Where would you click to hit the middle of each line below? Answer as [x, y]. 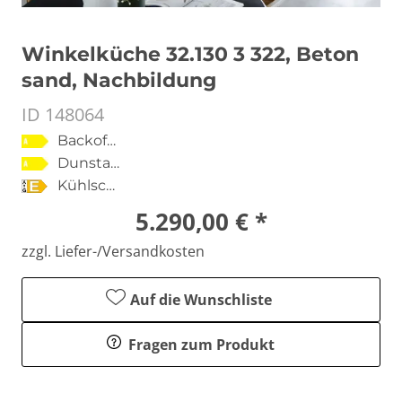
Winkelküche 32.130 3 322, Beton [190, 54]
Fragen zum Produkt [201, 345]
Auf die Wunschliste [201, 300]
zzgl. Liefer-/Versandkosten [113, 251]
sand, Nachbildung [119, 80]
